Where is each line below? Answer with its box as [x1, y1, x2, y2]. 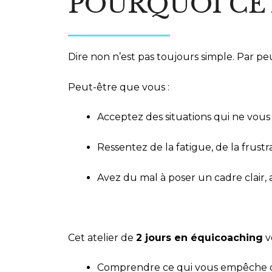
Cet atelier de [68, 231, 136, 243]
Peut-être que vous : [68, 81, 169, 93]
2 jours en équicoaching [136, 231, 263, 243]
